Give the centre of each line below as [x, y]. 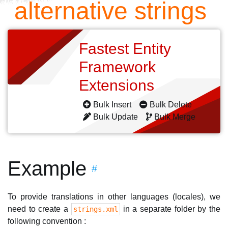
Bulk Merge [175, 117]
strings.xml [95, 209]
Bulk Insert [112, 105]
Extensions [119, 85]
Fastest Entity [125, 49]
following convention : [47, 221]
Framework [117, 67]
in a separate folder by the [170, 209]
